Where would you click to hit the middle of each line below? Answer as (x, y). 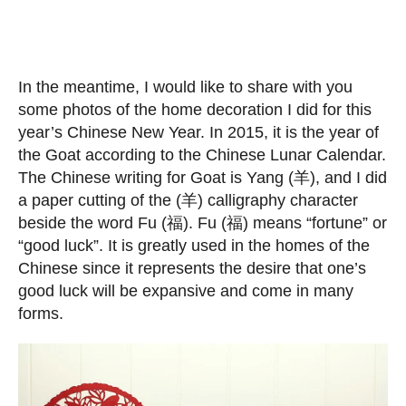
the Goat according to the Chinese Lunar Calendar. (202, 155)
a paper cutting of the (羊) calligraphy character (188, 201)
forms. (41, 314)
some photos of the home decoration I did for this (195, 110)
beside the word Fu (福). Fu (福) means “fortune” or (203, 223)
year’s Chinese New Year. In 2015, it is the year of (198, 133)
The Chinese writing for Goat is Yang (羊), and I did (203, 178)
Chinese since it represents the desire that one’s (192, 269)
